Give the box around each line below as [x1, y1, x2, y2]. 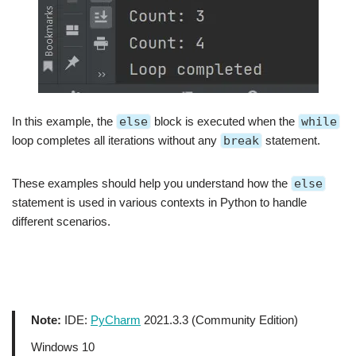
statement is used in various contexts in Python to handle [12, 195, 307, 209]
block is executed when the [151, 114, 298, 128]
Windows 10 [31, 340, 95, 354]
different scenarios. [12, 215, 110, 228]
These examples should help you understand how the [12, 176, 291, 190]
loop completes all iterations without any [12, 133, 220, 147]
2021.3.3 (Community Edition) [141, 313, 298, 327]
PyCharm [91, 313, 141, 327]
